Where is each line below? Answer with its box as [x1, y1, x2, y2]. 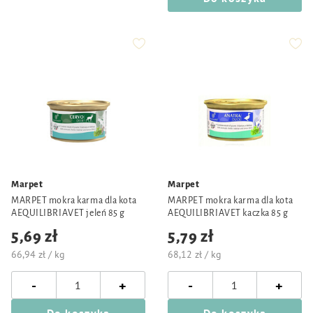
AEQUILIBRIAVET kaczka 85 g [168, 208, 289, 218]
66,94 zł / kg [11, 248, 65, 261]
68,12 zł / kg [168, 248, 221, 261]
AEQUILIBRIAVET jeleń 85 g [11, 208, 125, 218]
